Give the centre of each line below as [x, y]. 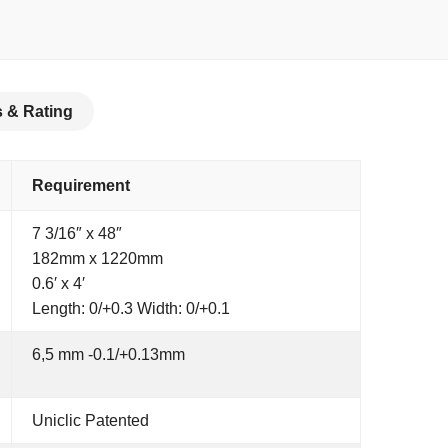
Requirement [81, 185]
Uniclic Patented [90, 420]
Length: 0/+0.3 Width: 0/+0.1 [131, 308]
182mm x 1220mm [97, 258]
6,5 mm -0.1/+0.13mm [108, 354]
